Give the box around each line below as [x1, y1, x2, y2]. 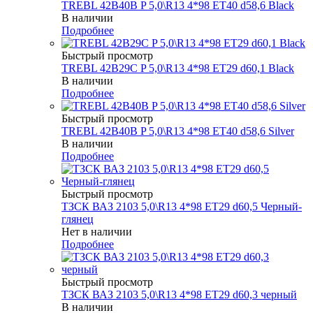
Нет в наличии [61, 225, 132, 238]
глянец [61, 212, 94, 225]
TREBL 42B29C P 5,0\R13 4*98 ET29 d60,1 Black [61, 61, 294, 74]
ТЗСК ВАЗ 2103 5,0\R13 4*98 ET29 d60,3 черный [61, 288, 297, 300]
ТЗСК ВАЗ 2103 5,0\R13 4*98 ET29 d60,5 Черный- [61, 200, 302, 212]
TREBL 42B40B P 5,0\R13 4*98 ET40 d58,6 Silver [61, 124, 294, 137]
